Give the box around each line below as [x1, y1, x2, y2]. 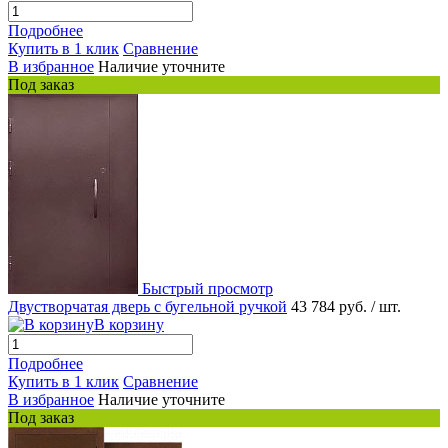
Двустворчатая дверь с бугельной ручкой [8, 298, 287, 316]
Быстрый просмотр [142, 280, 273, 298]
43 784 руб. [291, 298, 371, 316]
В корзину [94, 316, 164, 334]
